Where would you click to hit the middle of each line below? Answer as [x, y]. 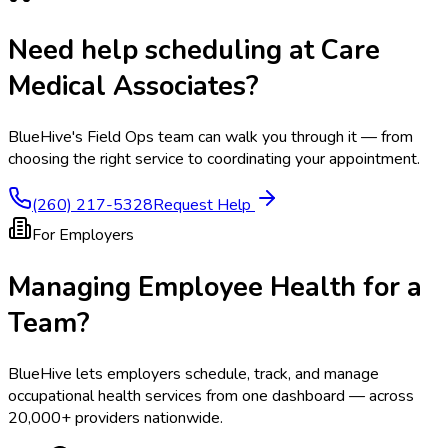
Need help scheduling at [164, 49]
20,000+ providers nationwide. [115, 417]
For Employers [83, 235]
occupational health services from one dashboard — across [211, 395]
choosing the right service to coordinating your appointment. [214, 159]
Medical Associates [127, 85]
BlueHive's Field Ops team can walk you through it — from [210, 137]
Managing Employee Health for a [215, 286]
